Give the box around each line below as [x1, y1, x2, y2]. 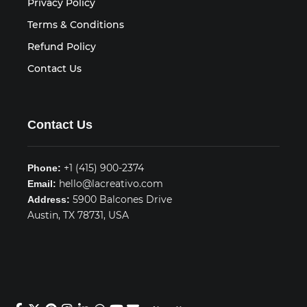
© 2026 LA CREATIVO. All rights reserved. [27, 291, 223, 304]
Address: [27, 193, 70, 205]
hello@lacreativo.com [56, 177, 163, 190]
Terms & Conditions [27, 18, 124, 31]
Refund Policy [27, 40, 96, 53]
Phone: [27, 162, 61, 173]
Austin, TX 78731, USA [27, 208, 129, 221]
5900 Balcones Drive [70, 193, 172, 206]
